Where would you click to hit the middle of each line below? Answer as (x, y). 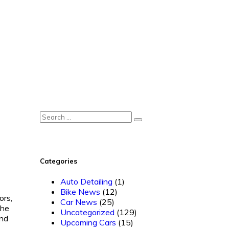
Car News (78, 202)
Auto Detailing (86, 182)
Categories (58, 161)
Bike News (80, 192)
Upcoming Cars (88, 223)
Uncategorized (87, 212)
